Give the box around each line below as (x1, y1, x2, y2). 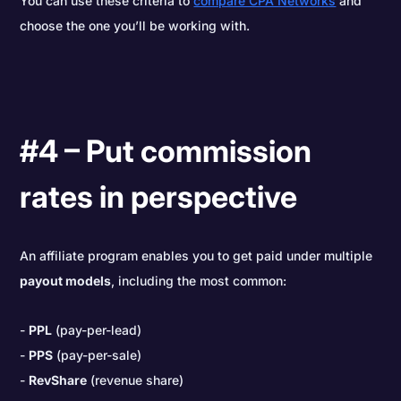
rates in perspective (20, 178, 298, 216)
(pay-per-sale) (53, 346, 142, 363)
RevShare (29, 371, 88, 388)
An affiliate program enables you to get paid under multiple (20, 248, 373, 264)
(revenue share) (87, 371, 184, 388)
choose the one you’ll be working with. (20, 18, 251, 34)
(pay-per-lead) (52, 321, 142, 337)
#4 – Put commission (20, 132, 312, 170)
